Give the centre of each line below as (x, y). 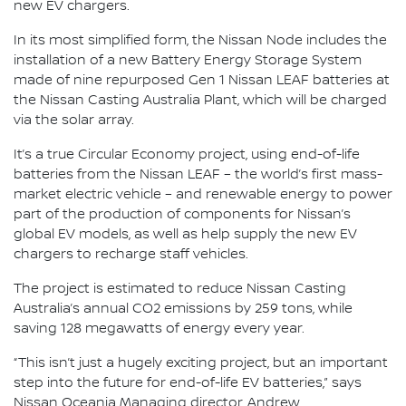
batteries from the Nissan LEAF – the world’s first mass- (198, 175)
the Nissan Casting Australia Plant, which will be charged (200, 101)
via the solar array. (74, 121)
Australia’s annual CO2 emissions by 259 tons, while (183, 309)
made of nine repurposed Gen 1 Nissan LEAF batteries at (202, 81)
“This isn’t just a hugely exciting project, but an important (201, 363)
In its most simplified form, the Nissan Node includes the (200, 41)
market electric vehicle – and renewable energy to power (203, 195)
